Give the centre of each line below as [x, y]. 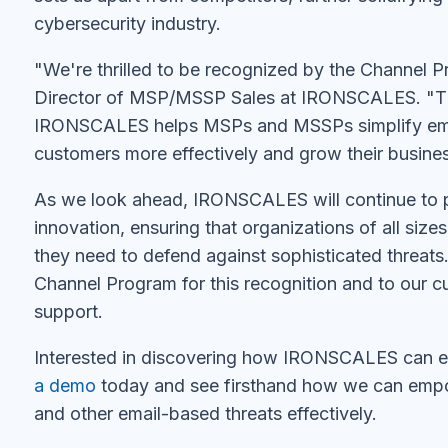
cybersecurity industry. [127, 23]
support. [68, 311]
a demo [65, 385]
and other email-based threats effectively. [205, 413]
